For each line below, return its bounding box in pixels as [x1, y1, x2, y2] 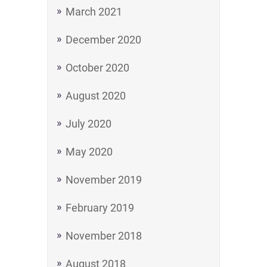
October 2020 [66, 61, 129, 74]
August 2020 [66, 89, 126, 102]
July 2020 [66, 117, 111, 130]
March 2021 [66, 5, 122, 18]
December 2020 [66, 33, 141, 46]
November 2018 [66, 229, 142, 242]
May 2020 [66, 145, 113, 158]
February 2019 [66, 201, 134, 214]
